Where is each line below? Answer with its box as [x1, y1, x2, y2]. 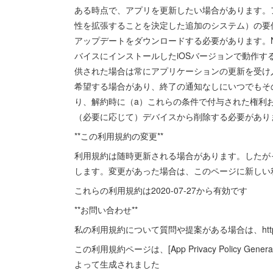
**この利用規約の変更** [74, 130, 163, 142]
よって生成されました [74, 258, 160, 270]
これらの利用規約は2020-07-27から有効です [74, 184, 247, 196]
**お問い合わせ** [74, 204, 138, 216]
